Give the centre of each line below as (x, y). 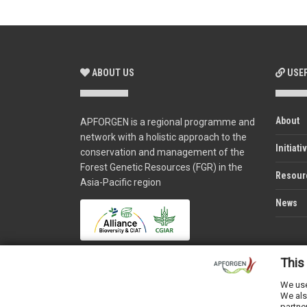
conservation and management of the (162, 152)
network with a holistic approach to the (163, 137)
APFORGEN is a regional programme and (168, 122)
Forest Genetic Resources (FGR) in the (161, 167)
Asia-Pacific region (121, 182)
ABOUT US (112, 72)
